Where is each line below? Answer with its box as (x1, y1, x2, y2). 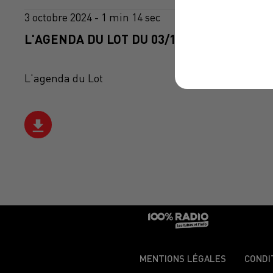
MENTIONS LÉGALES (140, 253, 226, 264)
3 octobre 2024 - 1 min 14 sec (24, 11, 160, 24)
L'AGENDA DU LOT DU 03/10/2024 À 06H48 (24, 31, 264, 47)
